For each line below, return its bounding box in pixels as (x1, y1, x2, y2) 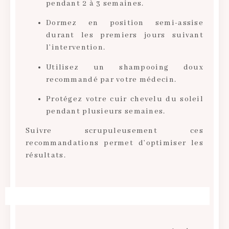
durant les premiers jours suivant (46, 31, 203, 40)
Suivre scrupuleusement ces (26, 126, 203, 136)
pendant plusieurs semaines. (46, 106, 166, 116)
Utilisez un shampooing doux (46, 62, 203, 72)
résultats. (26, 151, 66, 161)
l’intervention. (46, 43, 106, 53)
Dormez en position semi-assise (46, 18, 203, 28)
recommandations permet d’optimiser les (26, 139, 203, 148)
